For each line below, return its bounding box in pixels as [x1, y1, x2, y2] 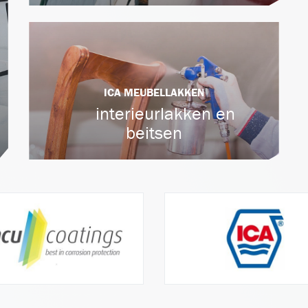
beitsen [125, 122, 182, 144]
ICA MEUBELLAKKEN [103, 85, 204, 99]
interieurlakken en [90, 102, 235, 124]
